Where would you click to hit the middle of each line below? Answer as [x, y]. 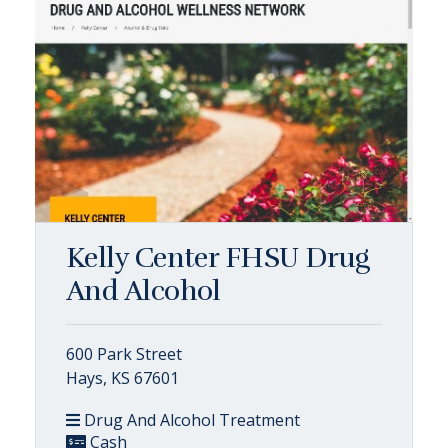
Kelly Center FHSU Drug [218, 258]
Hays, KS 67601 [122, 378]
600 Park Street [124, 354]
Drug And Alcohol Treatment [190, 420]
